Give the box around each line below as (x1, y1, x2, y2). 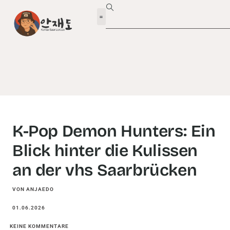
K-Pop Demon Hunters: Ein (12, 121, 216, 141)
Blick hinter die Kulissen (12, 141, 198, 161)
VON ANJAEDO (12, 186, 54, 192)
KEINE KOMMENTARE (10, 223, 69, 229)
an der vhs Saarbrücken (12, 160, 197, 180)
